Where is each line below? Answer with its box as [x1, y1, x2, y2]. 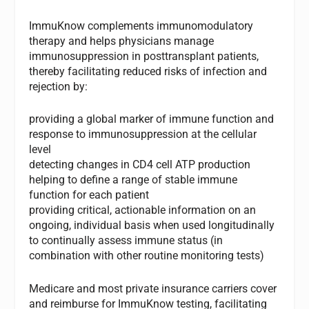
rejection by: [29, 79, 88, 93]
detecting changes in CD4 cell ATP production [29, 158, 251, 172]
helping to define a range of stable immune [29, 173, 238, 187]
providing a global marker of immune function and [29, 112, 275, 126]
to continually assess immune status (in [29, 234, 223, 248]
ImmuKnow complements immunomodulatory [29, 19, 254, 32]
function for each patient [29, 188, 150, 202]
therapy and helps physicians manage [29, 34, 215, 48]
